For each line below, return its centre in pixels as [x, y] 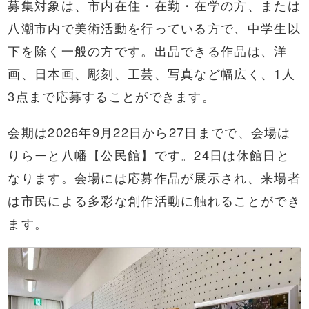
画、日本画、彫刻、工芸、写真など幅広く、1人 [151, 73]
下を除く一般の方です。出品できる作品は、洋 [148, 51]
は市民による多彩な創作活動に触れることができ [154, 200]
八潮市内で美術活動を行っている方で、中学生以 [154, 28]
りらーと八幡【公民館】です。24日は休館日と [149, 154]
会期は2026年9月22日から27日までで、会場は [149, 131]
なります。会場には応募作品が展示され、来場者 [154, 177]
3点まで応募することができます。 [112, 96]
